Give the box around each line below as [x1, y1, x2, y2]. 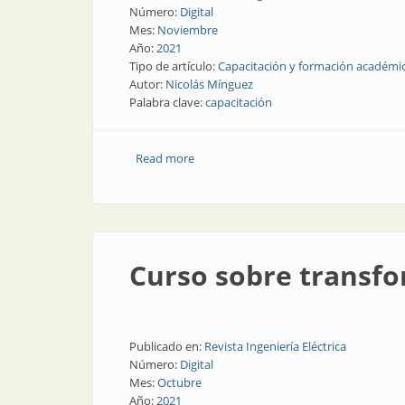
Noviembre [157, 22, 218, 38]
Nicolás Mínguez [165, 76, 253, 92]
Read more [135, 150, 194, 166]
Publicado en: [129, 338, 204, 354]
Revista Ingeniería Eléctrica [204, 338, 346, 354]
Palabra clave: [129, 94, 205, 110]
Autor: [129, 76, 165, 92]
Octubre [157, 374, 202, 391]
